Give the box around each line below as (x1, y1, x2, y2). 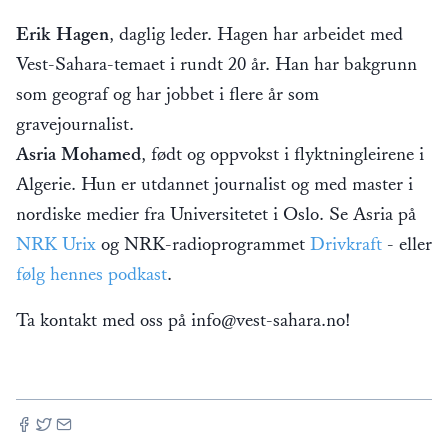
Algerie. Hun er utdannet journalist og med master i (16, 172, 413, 196)
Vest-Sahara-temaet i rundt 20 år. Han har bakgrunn (16, 52, 417, 76)
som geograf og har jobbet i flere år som (16, 82, 319, 106)
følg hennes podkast (16, 262, 167, 286)
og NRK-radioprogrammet (101, 232, 310, 256)
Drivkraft (310, 232, 387, 256)
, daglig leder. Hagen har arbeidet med (109, 22, 403, 46)
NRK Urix (16, 232, 101, 256)
